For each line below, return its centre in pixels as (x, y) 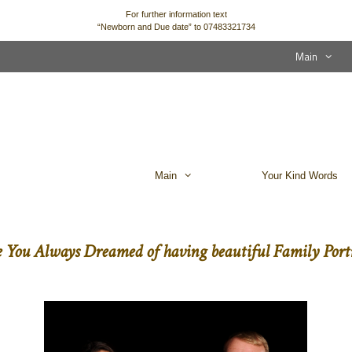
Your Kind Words (300, 176)
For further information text (176, 14)
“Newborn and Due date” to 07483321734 (176, 27)
